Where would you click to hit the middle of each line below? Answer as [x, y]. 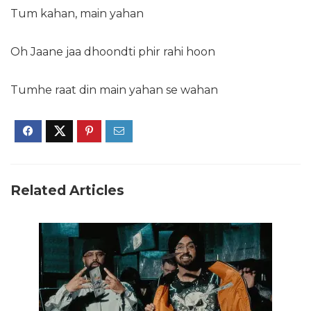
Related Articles [67, 191]
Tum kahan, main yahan [77, 14]
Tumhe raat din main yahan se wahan [114, 90]
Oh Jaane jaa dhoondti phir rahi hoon [113, 52]
